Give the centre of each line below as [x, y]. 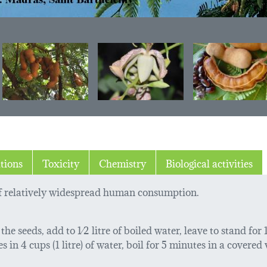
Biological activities [209, 162]
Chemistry [122, 162]
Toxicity [61, 162]
